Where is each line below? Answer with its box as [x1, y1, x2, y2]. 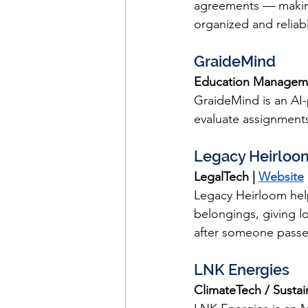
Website [258, 169, 304, 184]
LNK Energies [194, 261, 289, 278]
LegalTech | [194, 169, 258, 184]
